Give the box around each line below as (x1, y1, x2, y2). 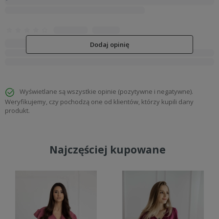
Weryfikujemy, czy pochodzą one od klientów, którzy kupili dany (5, 97, 194, 106)
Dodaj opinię (89, 40, 129, 49)
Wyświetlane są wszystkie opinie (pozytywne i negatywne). (20, 87, 193, 96)
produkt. (5, 106, 30, 115)
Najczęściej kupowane (49, 142, 166, 156)
